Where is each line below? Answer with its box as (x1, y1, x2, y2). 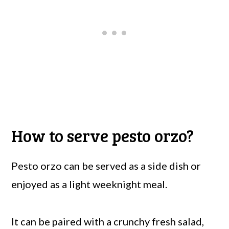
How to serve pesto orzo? (11, 124, 194, 147)
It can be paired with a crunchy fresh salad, (11, 215, 204, 227)
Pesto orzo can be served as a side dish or (11, 159, 201, 172)
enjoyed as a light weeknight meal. (11, 177, 168, 190)
